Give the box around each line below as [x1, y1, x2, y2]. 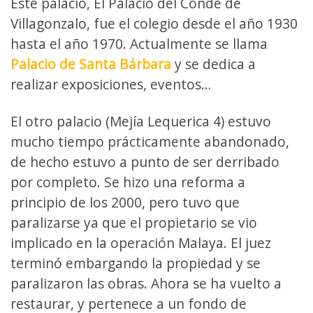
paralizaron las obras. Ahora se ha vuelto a [10, 273, 282, 293]
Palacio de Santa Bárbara [10, 54, 171, 73]
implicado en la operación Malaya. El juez [10, 233, 271, 252]
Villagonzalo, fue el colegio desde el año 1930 [10, 13, 298, 33]
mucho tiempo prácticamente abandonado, [10, 131, 289, 151]
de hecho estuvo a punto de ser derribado [10, 152, 279, 171]
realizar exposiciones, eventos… [10, 74, 214, 94]
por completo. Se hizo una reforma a [10, 172, 245, 191]
